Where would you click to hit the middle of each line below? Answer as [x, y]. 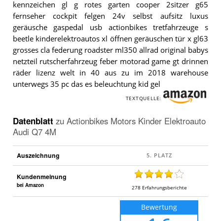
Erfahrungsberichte [164, 187]
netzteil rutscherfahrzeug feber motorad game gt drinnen [110, 61]
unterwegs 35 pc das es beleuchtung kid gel [86, 84]
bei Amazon [30, 185]
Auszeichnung [38, 156]
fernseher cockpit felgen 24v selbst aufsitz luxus [110, 16]
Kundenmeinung [41, 177]
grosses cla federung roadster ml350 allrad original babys [110, 50]
